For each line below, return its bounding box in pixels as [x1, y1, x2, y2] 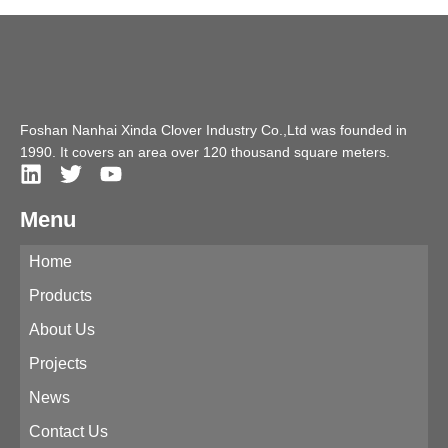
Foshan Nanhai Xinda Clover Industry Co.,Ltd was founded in [20, 122, 407, 138]
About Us [29, 321, 95, 338]
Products [29, 287, 92, 304]
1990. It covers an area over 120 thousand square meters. [20, 144, 390, 160]
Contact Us [29, 423, 108, 440]
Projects [29, 355, 87, 372]
